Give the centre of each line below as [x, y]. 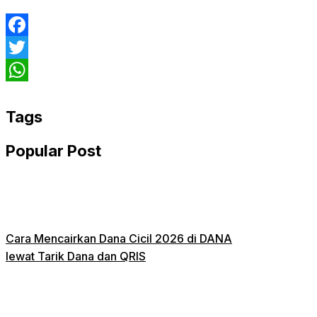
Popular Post [53, 150]
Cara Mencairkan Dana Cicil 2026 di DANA [119, 238]
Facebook [33, 47]
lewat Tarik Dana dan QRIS [76, 256]
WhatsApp [34, 92]
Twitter [24, 70]
